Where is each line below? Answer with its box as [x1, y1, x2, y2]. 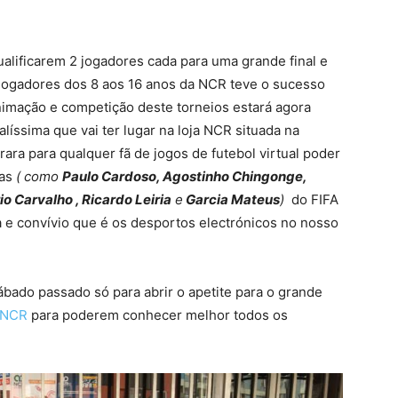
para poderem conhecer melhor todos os [28, 306, 288, 323]
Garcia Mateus [183, 191, 280, 208]
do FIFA [284, 191, 338, 208]
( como [16, 168, 62, 185]
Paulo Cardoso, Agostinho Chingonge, [62, 168, 306, 185]
